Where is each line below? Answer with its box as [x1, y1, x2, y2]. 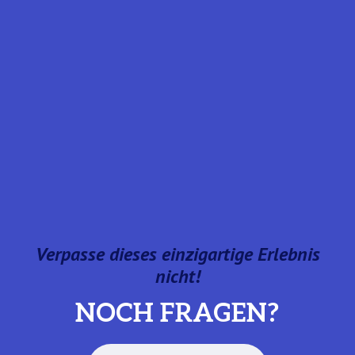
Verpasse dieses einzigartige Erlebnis [35, 241, 320, 266]
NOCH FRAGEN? [75, 299, 280, 330]
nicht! [155, 263, 200, 288]
